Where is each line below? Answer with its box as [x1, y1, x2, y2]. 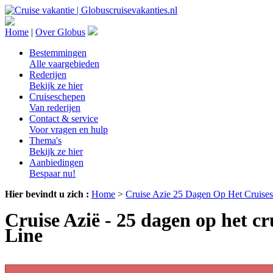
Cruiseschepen [29, 91, 85, 102]
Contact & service [29, 113, 98, 124]
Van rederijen [29, 102, 80, 113]
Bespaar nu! [29, 168, 76, 179]
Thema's [29, 135, 62, 146]
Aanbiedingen [29, 157, 83, 168]
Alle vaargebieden [29, 58, 99, 69]
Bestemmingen [29, 48, 87, 58]
